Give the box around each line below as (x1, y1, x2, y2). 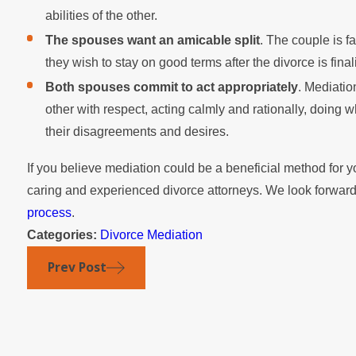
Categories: (26, 227, 100, 242)
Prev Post (47, 258, 106, 277)
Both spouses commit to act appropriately (45, 80, 299, 95)
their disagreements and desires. (45, 125, 230, 139)
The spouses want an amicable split (45, 33, 261, 48)
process (26, 205, 72, 219)
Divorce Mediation (99, 227, 203, 242)
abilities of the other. (45, 9, 158, 23)
